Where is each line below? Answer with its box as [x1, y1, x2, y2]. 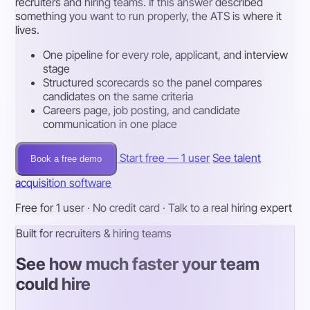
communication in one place [43, 117, 178, 131]
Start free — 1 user [120, 151, 210, 165]
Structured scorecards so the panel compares [43, 75, 263, 89]
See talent [212, 151, 262, 165]
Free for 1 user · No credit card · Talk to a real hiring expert [15, 201, 293, 215]
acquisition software [15, 176, 112, 190]
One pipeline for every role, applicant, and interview [43, 48, 289, 62]
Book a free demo [30, 154, 102, 164]
